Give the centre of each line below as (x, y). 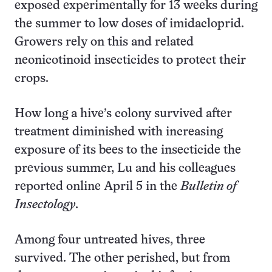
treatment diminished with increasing (119, 132)
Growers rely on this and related (104, 42)
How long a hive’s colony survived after (123, 114)
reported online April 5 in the (97, 187)
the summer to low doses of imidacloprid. (129, 24)
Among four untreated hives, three (110, 240)
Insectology (45, 205)
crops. (32, 79)
